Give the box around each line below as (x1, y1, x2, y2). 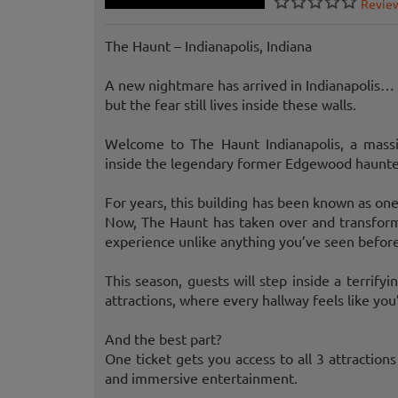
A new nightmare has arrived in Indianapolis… (105, 76, 394, 94)
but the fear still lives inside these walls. (105, 95, 356, 114)
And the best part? (105, 330, 221, 348)
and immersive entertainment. (105, 369, 298, 387)
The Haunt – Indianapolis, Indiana (105, 36, 312, 55)
